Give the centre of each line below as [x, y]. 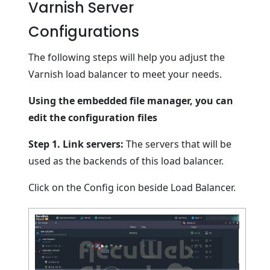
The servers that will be [178, 144]
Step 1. [45, 144]
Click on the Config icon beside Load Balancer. [132, 188]
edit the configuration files [93, 118]
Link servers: [93, 144]
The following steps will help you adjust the [127, 58]
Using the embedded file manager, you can [131, 101]
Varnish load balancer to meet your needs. [125, 74]
